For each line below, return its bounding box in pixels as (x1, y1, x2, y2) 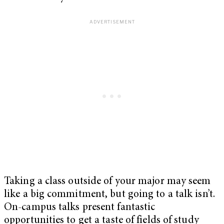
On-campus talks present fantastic (4, 202, 155, 213)
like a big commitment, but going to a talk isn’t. (4, 189, 215, 200)
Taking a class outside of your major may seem (4, 176, 211, 187)
